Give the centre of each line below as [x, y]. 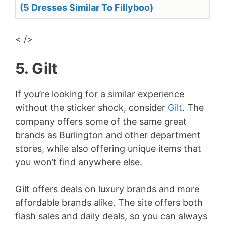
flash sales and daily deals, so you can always [111, 216]
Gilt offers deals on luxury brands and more [107, 189]
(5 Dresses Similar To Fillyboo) [86, 8]
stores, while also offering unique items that [108, 149]
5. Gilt [36, 69]
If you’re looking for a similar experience [100, 94]
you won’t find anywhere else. [79, 162]
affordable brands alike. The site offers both [109, 203]
